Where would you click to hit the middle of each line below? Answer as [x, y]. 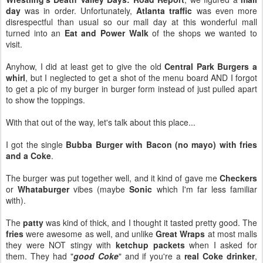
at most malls [231, 234]
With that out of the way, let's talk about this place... [101, 122]
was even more [225, 11]
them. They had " [40, 256]
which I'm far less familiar [205, 189]
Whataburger [44, 189]
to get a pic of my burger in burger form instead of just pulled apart [131, 89]
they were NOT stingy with [61, 245]
